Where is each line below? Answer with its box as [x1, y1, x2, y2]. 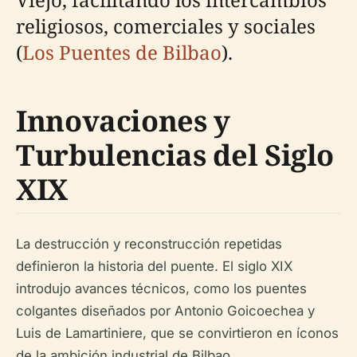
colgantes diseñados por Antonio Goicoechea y [16, 303, 315, 319]
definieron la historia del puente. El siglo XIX [16, 258, 292, 274]
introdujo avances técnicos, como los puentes [16, 280, 307, 296]
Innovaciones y [16, 101, 230, 140]
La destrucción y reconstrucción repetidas [16, 236, 282, 252]
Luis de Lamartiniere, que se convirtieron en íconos [16, 325, 339, 341]
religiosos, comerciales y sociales [16, 13, 316, 39]
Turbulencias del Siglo [16, 135, 335, 175]
